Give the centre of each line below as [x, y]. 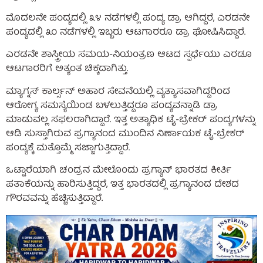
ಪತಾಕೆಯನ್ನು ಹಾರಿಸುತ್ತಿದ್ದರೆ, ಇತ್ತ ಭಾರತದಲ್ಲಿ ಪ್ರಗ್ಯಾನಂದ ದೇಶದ [122, 185]
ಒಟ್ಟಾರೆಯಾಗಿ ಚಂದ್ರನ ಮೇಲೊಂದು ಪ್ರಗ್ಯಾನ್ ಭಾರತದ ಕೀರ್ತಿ [119, 171]
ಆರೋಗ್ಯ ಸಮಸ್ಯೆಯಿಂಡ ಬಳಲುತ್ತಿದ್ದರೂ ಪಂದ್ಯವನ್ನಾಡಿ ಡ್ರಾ [112, 106]
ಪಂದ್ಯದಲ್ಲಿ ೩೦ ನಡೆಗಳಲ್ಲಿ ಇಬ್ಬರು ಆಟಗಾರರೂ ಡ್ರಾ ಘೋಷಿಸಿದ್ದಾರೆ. [126, 33]
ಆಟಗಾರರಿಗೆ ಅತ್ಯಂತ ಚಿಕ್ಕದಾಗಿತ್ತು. [67, 70]
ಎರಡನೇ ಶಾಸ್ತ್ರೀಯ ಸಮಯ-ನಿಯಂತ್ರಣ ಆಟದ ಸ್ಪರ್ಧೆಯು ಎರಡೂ [129, 55]
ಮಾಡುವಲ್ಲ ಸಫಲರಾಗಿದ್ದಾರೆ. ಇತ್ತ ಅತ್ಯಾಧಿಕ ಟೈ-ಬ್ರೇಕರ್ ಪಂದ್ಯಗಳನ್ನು [131, 120]
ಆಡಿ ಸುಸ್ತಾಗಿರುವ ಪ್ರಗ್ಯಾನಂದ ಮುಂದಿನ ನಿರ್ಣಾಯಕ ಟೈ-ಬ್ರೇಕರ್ [125, 134]
